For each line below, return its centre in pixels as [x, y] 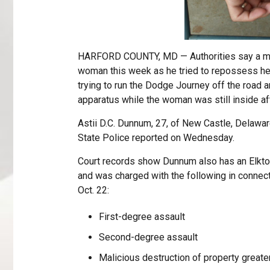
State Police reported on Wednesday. [156, 138]
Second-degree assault [148, 237]
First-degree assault [142, 217]
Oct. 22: [93, 190]
